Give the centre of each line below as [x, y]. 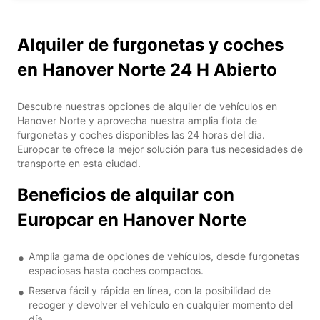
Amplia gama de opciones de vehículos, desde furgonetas [164, 256]
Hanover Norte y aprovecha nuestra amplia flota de [137, 120]
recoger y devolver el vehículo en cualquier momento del [161, 304]
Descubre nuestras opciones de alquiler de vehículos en [147, 106]
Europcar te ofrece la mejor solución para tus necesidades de [160, 149]
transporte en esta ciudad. [79, 163]
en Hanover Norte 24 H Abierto [147, 69]
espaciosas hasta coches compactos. [116, 270]
